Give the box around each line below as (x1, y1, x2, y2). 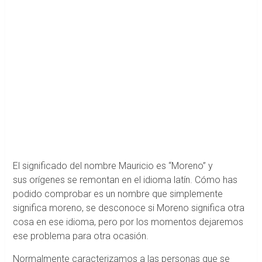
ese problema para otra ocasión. (12, 230, 149, 242)
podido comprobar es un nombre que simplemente (12, 188, 223, 199)
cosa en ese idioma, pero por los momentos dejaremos (12, 216, 243, 227)
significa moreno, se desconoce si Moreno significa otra (12, 202, 244, 213)
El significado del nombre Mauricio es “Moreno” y (12, 160, 213, 171)
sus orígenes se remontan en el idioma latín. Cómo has (12, 174, 237, 185)
